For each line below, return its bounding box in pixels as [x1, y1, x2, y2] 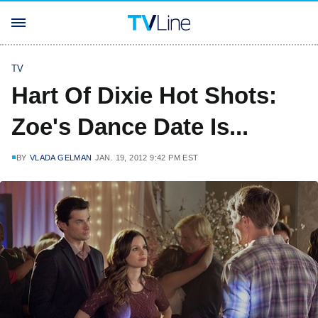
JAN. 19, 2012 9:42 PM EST [94, 153, 199, 162]
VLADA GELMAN [29, 153, 92, 162]
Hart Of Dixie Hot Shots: [11, 82, 277, 109]
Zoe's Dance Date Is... [11, 114, 248, 140]
